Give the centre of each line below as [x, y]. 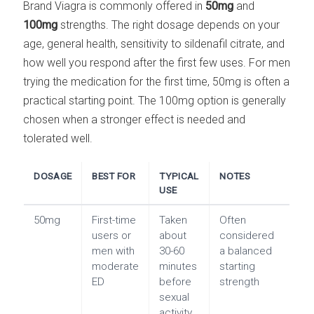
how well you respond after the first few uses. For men [157, 63]
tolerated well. [58, 139]
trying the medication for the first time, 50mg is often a [157, 82]
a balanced [246, 251]
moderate [116, 266]
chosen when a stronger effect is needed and [135, 120]
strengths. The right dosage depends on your [169, 25]
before [176, 281]
